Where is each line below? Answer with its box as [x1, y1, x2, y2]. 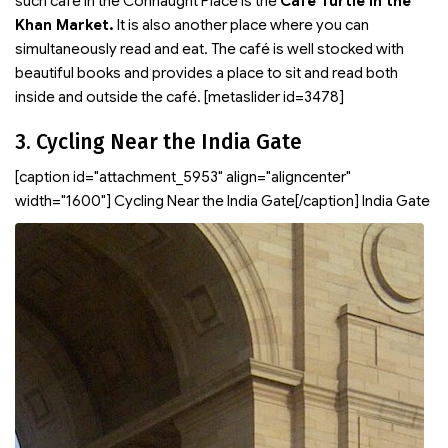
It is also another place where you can [114, 16, 369, 34]
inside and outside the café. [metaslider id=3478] [15, 88, 344, 106]
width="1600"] [15, 192, 111, 210]
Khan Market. [15, 16, 114, 34]
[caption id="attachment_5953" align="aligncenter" [15, 168, 351, 186]
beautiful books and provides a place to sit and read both [15, 64, 398, 82]
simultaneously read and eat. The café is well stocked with [15, 40, 404, 58]
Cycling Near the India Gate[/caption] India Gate [111, 192, 430, 210]
